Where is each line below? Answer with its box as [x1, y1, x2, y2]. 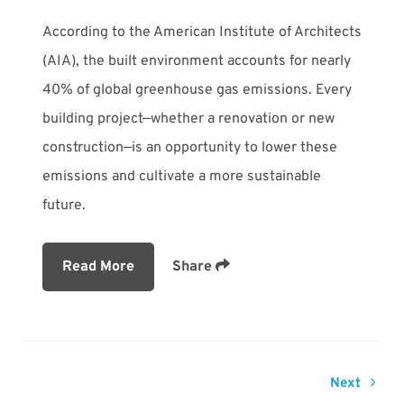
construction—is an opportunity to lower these [41, 138, 337, 157]
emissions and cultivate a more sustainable [41, 167, 321, 186]
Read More [61, 257, 134, 276]
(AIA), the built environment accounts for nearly [41, 51, 351, 70]
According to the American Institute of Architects [41, 23, 362, 41]
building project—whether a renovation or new [41, 109, 335, 128]
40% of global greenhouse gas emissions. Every [41, 80, 352, 99]
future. [41, 196, 86, 215]
